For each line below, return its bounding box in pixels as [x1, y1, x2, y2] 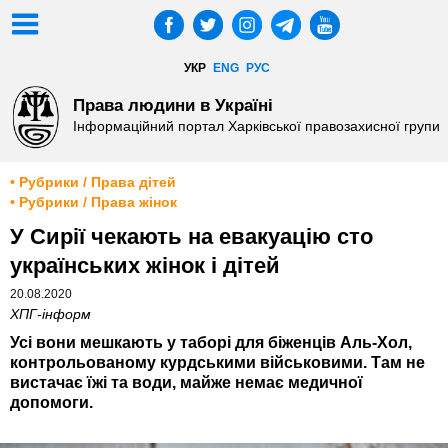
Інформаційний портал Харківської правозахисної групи [72, 118, 440, 135]
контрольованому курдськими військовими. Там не [10, 354, 425, 372]
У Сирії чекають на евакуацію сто [10, 224, 373, 250]
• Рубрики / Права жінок [10, 195, 177, 211]
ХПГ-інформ [10, 307, 91, 323]
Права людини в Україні [72, 94, 273, 115]
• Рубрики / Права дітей [10, 175, 176, 191]
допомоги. [10, 394, 93, 412]
